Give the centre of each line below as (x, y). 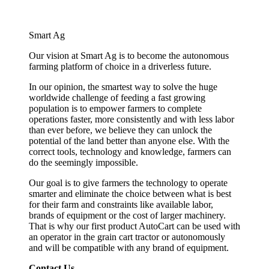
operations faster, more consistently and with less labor (131, 119)
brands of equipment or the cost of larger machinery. (127, 215)
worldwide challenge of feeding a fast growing (117, 97)
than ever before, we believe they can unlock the (120, 130)
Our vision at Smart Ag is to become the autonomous (129, 55)
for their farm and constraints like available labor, (121, 204)
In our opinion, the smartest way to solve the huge (123, 86)
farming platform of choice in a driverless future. (120, 66)
